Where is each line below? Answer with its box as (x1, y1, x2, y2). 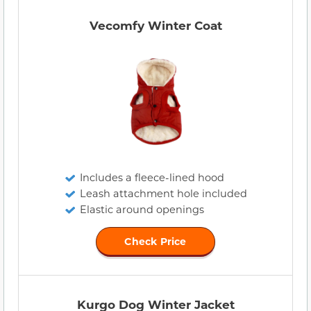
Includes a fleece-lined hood (79, 170, 224, 184)
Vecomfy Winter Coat (89, 17, 222, 33)
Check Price (124, 234, 187, 248)
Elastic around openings (79, 202, 204, 216)
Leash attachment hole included (79, 186, 247, 200)
